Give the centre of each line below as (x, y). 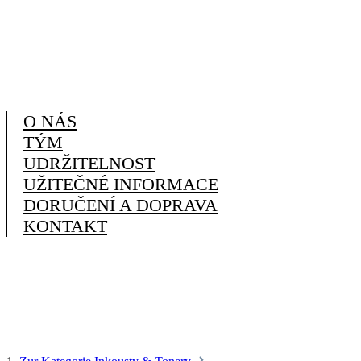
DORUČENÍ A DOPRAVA (120, 205)
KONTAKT (65, 226)
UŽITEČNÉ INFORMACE (121, 184)
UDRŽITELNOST (89, 163)
